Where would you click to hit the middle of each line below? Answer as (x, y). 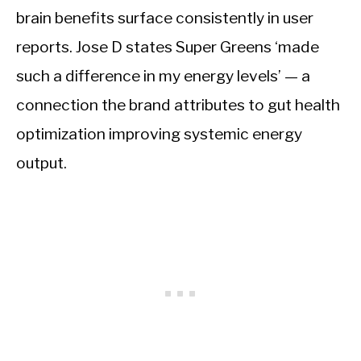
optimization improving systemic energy (159, 133)
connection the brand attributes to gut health (178, 104)
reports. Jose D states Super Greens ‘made (168, 46)
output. (41, 162)
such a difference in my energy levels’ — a (163, 75)
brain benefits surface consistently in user (165, 17)
